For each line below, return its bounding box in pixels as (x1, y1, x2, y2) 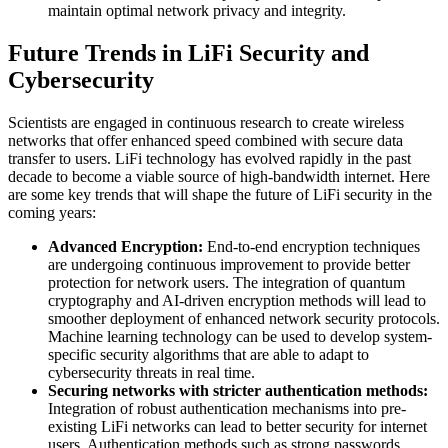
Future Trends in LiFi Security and (8, 39, 369, 66)
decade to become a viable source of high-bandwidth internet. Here (8, 167, 430, 185)
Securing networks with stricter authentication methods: (48, 381, 428, 399)
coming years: (8, 203, 96, 221)
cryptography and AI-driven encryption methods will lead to (48, 291, 426, 309)
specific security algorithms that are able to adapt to (48, 345, 369, 363)
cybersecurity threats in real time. (48, 363, 255, 381)
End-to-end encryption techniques (203, 237, 420, 255)
